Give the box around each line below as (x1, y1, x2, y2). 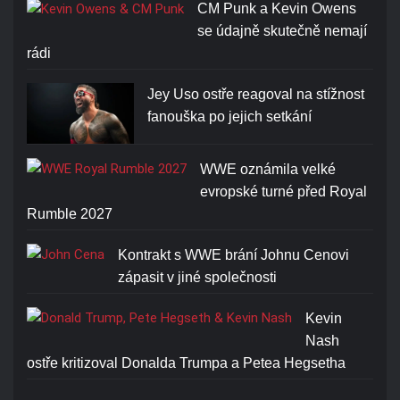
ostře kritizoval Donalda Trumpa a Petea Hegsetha (27, 354, 346, 371)
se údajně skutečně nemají (197, 23, 367, 39)
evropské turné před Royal (200, 183, 367, 199)
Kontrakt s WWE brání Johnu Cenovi (118, 246, 349, 262)
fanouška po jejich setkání (147, 109, 312, 125)
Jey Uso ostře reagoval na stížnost (147, 87, 364, 103)
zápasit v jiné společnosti (118, 269, 277, 285)
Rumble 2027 (27, 205, 112, 221)
